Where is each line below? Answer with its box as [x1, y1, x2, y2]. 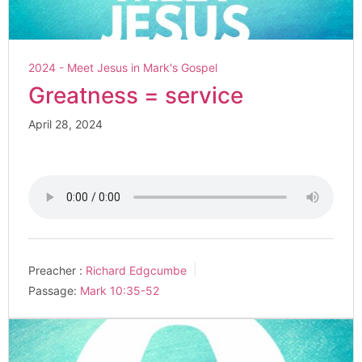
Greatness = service [28, 82, 243, 109]
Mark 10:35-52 [80, 283, 159, 297]
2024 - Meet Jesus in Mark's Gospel [28, 61, 217, 74]
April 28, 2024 [28, 117, 103, 131]
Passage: [28, 283, 77, 297]
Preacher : [28, 263, 82, 277]
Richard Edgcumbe [86, 263, 187, 277]
